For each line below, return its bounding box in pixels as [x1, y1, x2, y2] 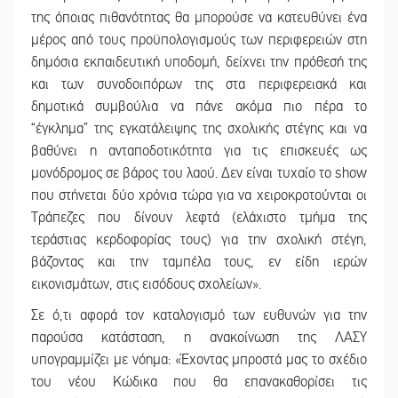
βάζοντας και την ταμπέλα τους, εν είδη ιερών [31, 252, 367, 271]
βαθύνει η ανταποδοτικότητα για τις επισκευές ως [31, 141, 367, 160]
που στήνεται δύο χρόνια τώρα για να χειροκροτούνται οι [31, 186, 367, 204]
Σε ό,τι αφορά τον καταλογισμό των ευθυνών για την [31, 306, 367, 324]
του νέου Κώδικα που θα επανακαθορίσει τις [31, 372, 367, 391]
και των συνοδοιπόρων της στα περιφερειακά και [31, 75, 367, 93]
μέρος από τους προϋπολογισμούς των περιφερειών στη [31, 30, 367, 49]
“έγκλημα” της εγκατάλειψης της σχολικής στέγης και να [31, 119, 367, 138]
